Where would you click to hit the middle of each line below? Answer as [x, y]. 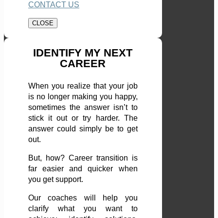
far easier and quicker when [83, 169]
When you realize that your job [83, 86]
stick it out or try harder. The [83, 118]
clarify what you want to [83, 209]
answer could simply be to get [83, 129]
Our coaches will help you [83, 198]
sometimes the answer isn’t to [83, 108]
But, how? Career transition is [83, 158]
